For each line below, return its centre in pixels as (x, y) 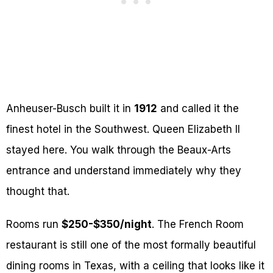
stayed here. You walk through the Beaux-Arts (119, 150)
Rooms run (34, 225)
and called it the (198, 109)
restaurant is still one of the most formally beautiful (131, 245)
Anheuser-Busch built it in (70, 109)
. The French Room (198, 225)
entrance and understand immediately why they (124, 171)
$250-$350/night (107, 225)
